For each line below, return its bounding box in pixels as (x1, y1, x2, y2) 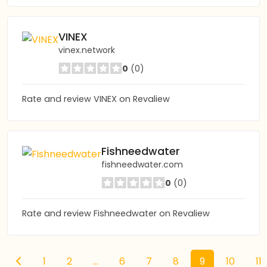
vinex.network (58, 44, 115, 56)
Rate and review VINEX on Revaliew (22, 93, 170, 105)
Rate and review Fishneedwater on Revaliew (22, 207, 210, 219)
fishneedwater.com (101, 159, 183, 170)
